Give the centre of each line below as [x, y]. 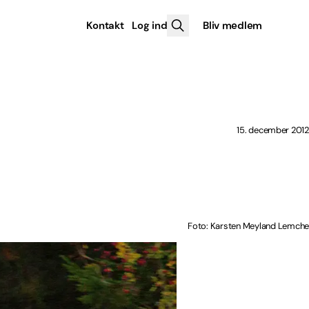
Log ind [150, 26]
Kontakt [105, 26]
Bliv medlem [232, 26]
